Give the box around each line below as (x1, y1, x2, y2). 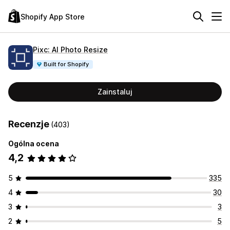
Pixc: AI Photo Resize (33, 45, 108, 54)
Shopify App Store (21, 12, 85, 21)
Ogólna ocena (8, 139, 59, 148)
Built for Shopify (44, 60, 89, 68)
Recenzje (8, 119, 51, 129)
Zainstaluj (98, 87, 132, 96)
